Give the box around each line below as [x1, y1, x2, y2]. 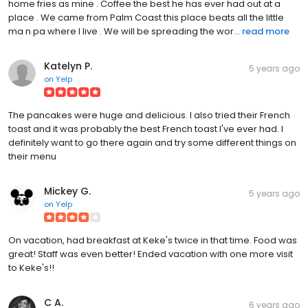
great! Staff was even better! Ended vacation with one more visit [8, 247, 293, 261]
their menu [8, 149, 56, 163]
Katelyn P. [44, 58, 92, 73]
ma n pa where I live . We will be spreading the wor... [8, 24, 240, 38]
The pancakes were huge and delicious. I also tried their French [8, 108, 290, 122]
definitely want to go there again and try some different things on [8, 135, 296, 149]
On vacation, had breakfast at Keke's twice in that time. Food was [8, 233, 297, 247]
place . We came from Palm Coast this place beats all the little [8, 10, 284, 24]
